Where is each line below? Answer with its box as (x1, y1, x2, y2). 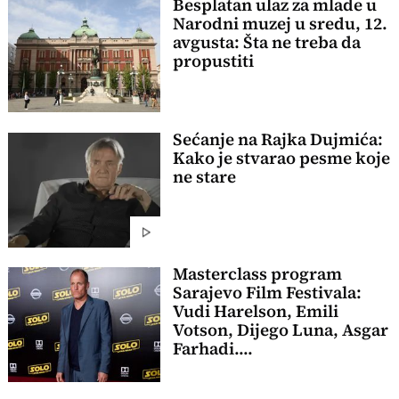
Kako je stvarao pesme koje (172, 147, 390, 170)
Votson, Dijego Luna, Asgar (172, 319, 388, 342)
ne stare (172, 166, 236, 189)
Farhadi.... (172, 338, 253, 361)
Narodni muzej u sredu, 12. (172, 12, 387, 35)
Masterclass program (172, 263, 342, 286)
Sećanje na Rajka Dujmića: (172, 128, 383, 151)
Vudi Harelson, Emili (172, 300, 338, 323)
